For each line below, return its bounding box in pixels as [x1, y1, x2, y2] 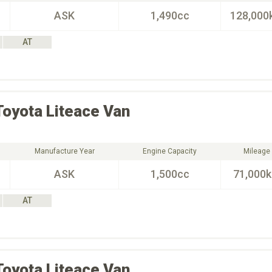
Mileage [243, 147, 270, 155]
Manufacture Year [34, 147, 95, 155]
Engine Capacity [143, 147, 197, 155]
